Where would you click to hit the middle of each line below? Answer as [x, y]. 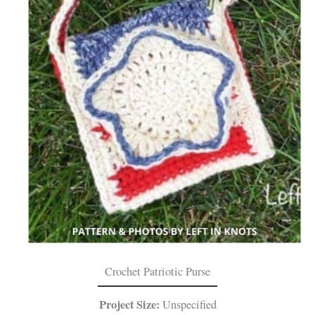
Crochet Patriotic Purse [157, 272]
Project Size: [130, 305]
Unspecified [189, 305]
